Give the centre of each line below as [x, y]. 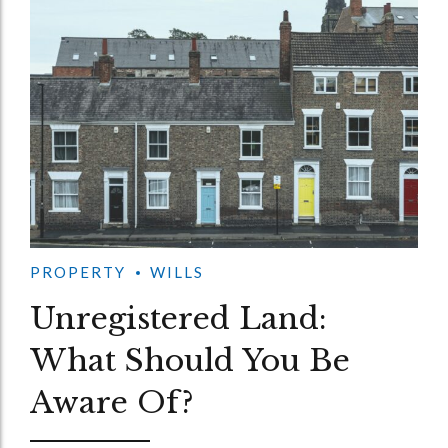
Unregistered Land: [178, 318]
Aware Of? [112, 402]
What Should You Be [190, 360]
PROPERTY [78, 271]
